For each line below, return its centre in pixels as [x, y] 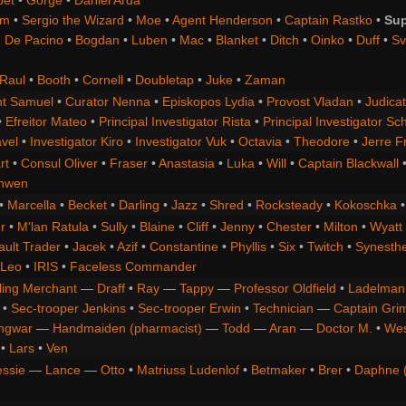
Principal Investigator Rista [174, 122]
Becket [87, 205]
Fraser [128, 164]
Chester [289, 227]
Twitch [325, 247]
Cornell [102, 80]
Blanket [237, 40]
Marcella [31, 205]
